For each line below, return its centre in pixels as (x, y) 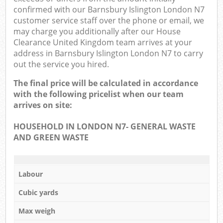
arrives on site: (43, 105)
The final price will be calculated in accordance (106, 83)
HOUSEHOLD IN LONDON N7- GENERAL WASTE (105, 127)
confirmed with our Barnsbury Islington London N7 (109, 10)
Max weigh (37, 211)
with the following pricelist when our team (99, 94)
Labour (30, 174)
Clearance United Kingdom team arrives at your (103, 43)
